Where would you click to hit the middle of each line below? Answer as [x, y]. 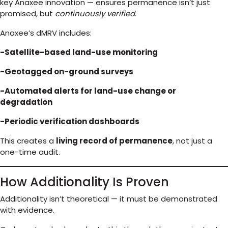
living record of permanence [114, 141]
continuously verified [95, 13]
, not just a [192, 141]
